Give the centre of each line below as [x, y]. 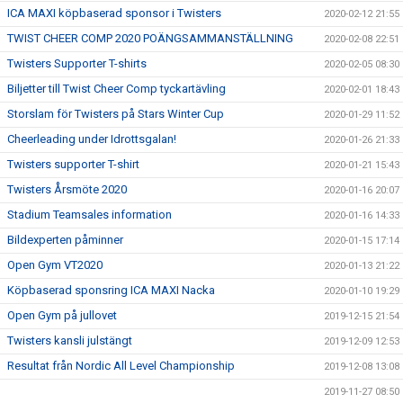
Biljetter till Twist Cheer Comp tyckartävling [116, 89]
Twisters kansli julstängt [70, 340]
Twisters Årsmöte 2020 [67, 189]
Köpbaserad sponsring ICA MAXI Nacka [111, 290]
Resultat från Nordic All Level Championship [121, 366]
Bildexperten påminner [65, 240]
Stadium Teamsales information [90, 215]
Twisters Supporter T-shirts [77, 63]
